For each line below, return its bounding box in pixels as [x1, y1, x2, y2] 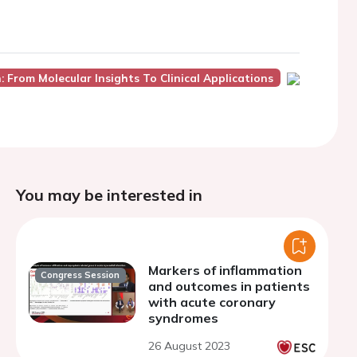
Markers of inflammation [148, 262, 302, 278]
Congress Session [41, 269, 120, 281]
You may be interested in [16, 185, 202, 205]
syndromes [148, 310, 218, 326]
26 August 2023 [148, 339, 230, 353]
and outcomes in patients [148, 278, 310, 294]
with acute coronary [148, 294, 276, 310]
